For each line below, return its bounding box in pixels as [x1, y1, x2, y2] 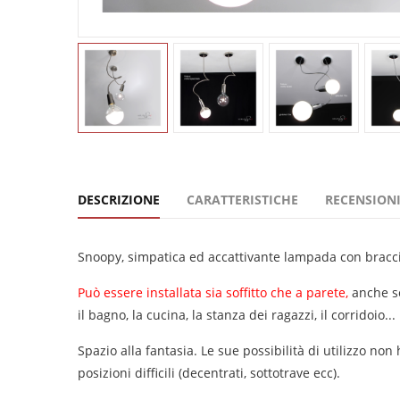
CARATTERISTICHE [187, 190, 298, 208]
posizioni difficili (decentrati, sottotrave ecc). [78, 363, 340, 381]
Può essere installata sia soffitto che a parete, [78, 283, 348, 301]
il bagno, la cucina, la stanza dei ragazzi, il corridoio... [78, 305, 396, 323]
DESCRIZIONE [78, 190, 160, 208]
